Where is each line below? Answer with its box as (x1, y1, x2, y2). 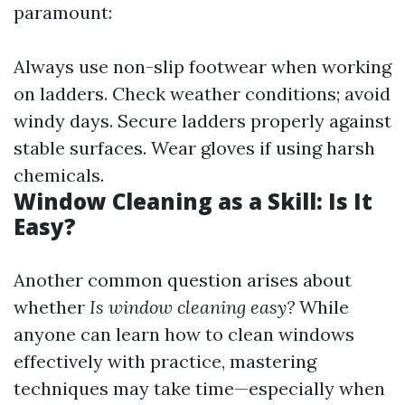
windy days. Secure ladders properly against (14, 109, 391, 132)
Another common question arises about (14, 268, 352, 291)
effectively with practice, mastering (14, 350, 316, 372)
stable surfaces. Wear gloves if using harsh (14, 137, 375, 159)
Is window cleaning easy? (89, 296, 295, 318)
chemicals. (14, 164, 104, 186)
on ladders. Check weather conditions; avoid (14, 82, 391, 105)
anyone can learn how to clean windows (14, 323, 354, 345)
